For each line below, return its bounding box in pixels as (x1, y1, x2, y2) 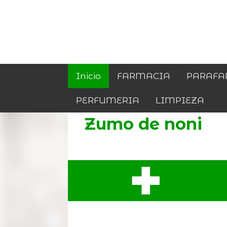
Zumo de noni (84, 114, 202, 134)
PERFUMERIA (76, 95, 140, 105)
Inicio (76, 71, 101, 81)
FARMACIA (117, 71, 171, 81)
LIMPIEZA (156, 95, 205, 105)
